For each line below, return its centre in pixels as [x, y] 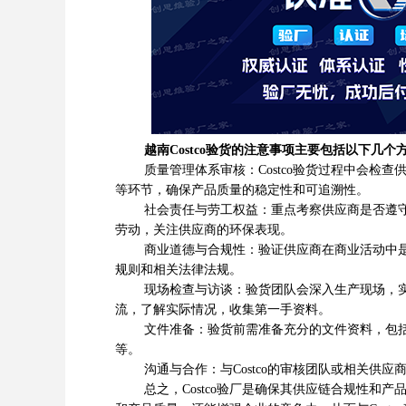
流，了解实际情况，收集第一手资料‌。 [223, 309]
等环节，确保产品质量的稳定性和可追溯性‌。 [242, 190]
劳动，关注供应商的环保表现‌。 [204, 230]
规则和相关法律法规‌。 [179, 270]
